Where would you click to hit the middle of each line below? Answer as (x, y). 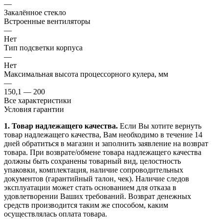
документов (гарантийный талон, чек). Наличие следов (97, 178)
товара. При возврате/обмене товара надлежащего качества (103, 152)
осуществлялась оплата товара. (55, 214)
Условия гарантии (34, 109)
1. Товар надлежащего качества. (62, 126)
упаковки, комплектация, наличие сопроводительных (94, 170)
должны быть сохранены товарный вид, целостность (92, 161)
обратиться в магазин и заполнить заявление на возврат (114, 143)
